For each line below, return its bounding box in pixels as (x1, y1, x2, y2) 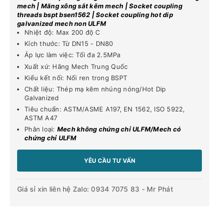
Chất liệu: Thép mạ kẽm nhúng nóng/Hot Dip (24, 85, 166, 93)
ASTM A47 (24, 114, 57, 122)
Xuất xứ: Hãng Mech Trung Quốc (24, 62, 128, 70)
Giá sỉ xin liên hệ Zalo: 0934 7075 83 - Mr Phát (17, 185, 173, 194)
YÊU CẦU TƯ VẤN (84, 157, 135, 165)
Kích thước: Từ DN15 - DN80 (24, 40, 113, 48)
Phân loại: (24, 125, 57, 133)
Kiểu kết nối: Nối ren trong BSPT (24, 73, 127, 82)
